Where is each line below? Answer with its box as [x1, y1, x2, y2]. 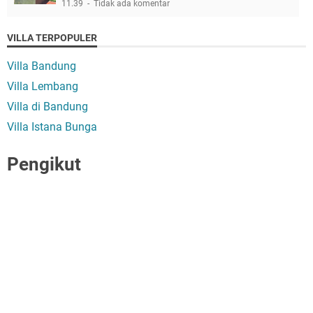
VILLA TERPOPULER [7, 31, 97, 43]
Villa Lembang [7, 79, 78, 93]
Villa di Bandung [7, 99, 88, 113]
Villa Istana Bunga [7, 119, 97, 133]
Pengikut [7, 153, 81, 175]
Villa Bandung [7, 59, 76, 73]
